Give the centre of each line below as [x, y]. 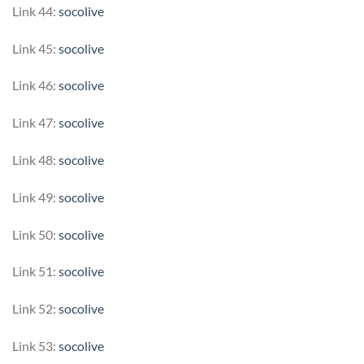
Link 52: [35, 309]
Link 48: [35, 160]
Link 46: [35, 85]
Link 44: [35, 11]
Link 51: [35, 271]
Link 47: [35, 123]
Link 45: [35, 48]
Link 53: [35, 346]
